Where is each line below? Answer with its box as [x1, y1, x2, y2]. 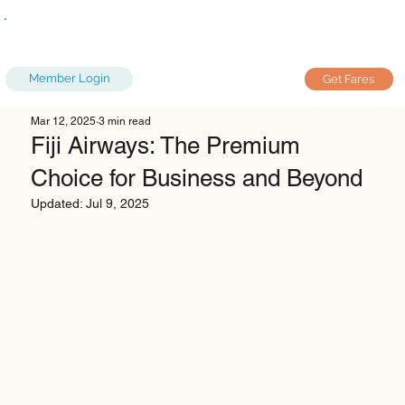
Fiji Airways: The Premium [31, 132, 301, 160]
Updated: [31, 196, 87, 212]
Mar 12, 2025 [31, 115, 97, 128]
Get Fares [323, 71, 375, 86]
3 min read [99, 115, 152, 128]
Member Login [28, 71, 110, 86]
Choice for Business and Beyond [31, 165, 363, 193]
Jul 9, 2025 [86, 196, 150, 212]
